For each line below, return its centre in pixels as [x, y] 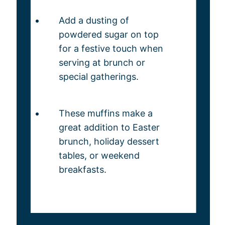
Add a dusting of [94, 20]
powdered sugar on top [108, 34]
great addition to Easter [109, 127]
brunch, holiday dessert [109, 141]
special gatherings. [98, 77]
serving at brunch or [102, 63]
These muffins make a [105, 113]
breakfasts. [82, 170]
